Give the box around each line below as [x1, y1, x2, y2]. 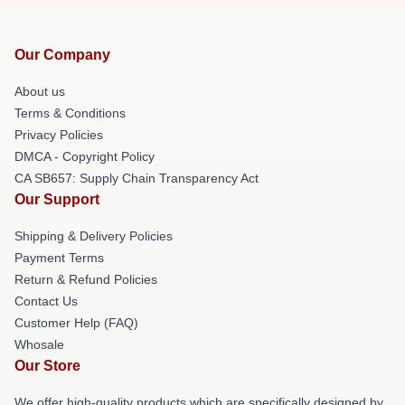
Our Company [14, 47, 110, 62]
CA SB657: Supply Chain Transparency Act [14, 171, 259, 185]
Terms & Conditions [14, 106, 126, 120]
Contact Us [14, 294, 78, 308]
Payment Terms [14, 250, 104, 265]
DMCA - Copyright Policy [14, 149, 155, 164]
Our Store [14, 358, 80, 373]
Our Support [14, 192, 99, 207]
